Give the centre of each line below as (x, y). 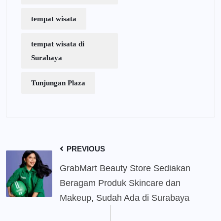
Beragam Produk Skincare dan (120, 183)
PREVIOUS (85, 149)
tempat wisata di (58, 44)
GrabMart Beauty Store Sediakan (125, 168)
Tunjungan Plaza (58, 83)
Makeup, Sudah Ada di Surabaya (125, 198)
